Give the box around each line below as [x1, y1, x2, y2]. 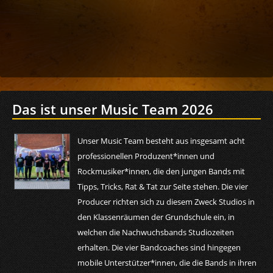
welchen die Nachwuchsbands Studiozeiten [77, 226, 235, 238]
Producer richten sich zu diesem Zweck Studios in [77, 196, 255, 207]
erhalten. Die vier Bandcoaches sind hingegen [77, 241, 241, 253]
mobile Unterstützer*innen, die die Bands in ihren [77, 257, 257, 268]
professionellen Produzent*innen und [77, 150, 215, 161]
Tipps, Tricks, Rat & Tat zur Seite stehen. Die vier [77, 180, 249, 192]
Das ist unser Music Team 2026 [12, 100, 213, 119]
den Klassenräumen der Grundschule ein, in [77, 211, 235, 222]
